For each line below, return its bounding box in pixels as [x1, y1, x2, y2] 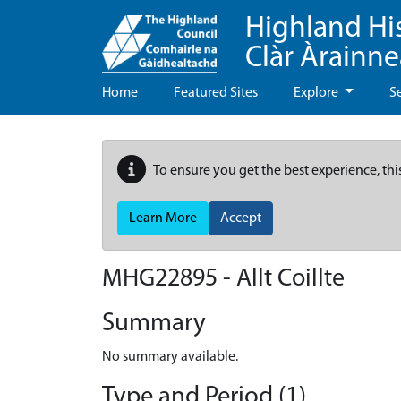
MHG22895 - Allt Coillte [102, 267, 345, 292]
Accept [220, 211, 261, 226]
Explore [294, 86, 341, 100]
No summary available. [102, 350, 238, 364]
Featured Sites [174, 86, 258, 100]
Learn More [129, 211, 197, 226]
